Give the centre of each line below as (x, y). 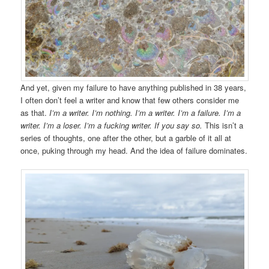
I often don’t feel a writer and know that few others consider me (130, 100)
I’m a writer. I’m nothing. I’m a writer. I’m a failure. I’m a (145, 112)
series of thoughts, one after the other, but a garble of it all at (126, 138)
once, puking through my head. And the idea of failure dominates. (134, 150)
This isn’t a (224, 125)
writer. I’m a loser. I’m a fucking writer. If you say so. (113, 125)
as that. (35, 112)
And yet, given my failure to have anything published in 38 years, (134, 87)
